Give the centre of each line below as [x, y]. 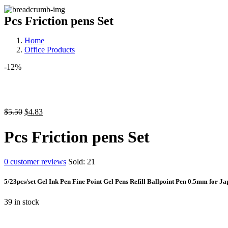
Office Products [50, 50]
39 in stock [22, 202]
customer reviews [37, 162]
